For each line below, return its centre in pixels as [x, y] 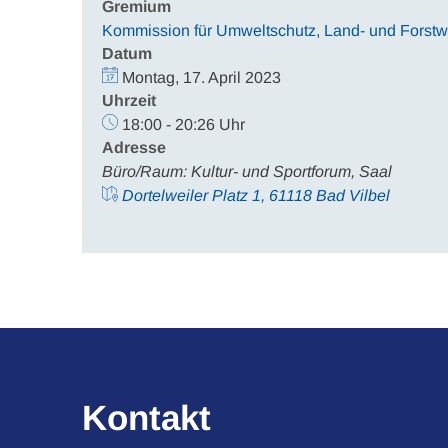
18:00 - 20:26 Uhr [183, 124]
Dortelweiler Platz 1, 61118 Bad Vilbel [256, 195]
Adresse [134, 147]
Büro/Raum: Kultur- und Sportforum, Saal [247, 171]
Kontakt [146, 417]
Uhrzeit [129, 100]
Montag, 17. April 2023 [201, 77]
